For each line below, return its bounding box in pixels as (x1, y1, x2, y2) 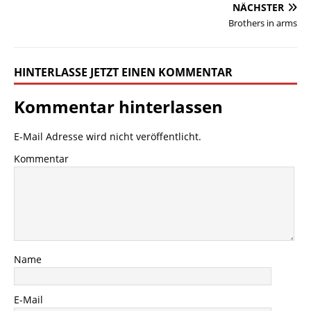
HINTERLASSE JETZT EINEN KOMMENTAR (14, 65, 233, 81)
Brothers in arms (228, 17, 297, 30)
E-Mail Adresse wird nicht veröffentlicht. (14, 130, 201, 144)
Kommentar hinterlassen (14, 95, 223, 119)
